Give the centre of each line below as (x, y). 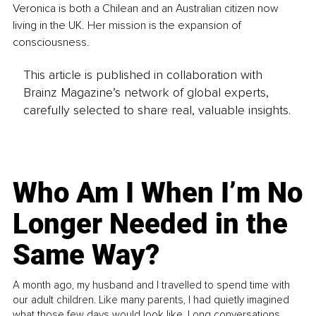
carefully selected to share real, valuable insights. (157, 110)
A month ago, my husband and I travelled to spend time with (152, 285)
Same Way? (86, 255)
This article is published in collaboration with (142, 75)
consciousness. (51, 42)
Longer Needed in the (151, 224)
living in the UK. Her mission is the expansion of (128, 25)
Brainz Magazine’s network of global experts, (146, 93)
